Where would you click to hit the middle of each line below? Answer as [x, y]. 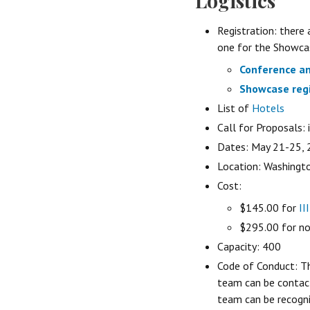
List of [235, 108]
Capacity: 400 [249, 246]
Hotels [268, 108]
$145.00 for [269, 207]
